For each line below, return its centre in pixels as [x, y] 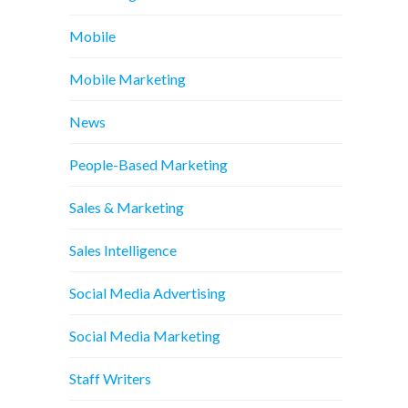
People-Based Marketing [148, 164]
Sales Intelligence [123, 250]
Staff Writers [110, 378]
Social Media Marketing [145, 336]
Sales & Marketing [127, 207]
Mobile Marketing [127, 79]
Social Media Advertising [148, 293]
